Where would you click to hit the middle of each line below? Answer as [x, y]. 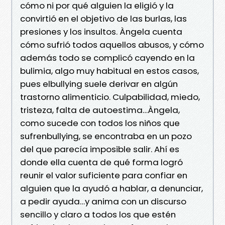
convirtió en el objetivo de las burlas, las [103, 18]
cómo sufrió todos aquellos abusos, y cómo [112, 44]
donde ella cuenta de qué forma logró [101, 162]
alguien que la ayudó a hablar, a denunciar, [111, 188]
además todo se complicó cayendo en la [107, 58]
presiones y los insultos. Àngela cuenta [101, 31]
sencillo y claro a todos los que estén [98, 214]
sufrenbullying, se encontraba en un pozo [106, 136]
